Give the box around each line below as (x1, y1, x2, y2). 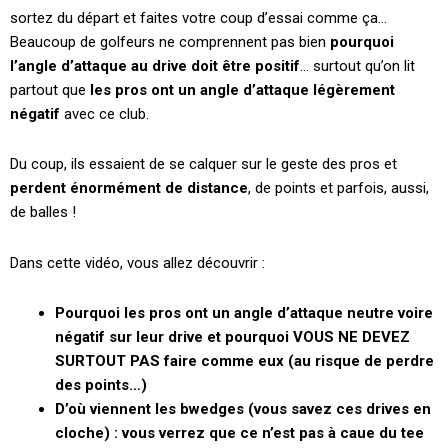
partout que (10, 81, 90, 99)
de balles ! (10, 203, 76, 222)
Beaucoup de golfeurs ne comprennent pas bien (10, 33, 326, 51)
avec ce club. (60, 105, 149, 123)
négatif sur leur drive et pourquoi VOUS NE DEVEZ (55, 327, 410, 346)
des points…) (55, 375, 147, 394)
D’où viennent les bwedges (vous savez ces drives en (55, 399, 431, 418)
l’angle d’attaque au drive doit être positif (10, 57, 300, 75)
